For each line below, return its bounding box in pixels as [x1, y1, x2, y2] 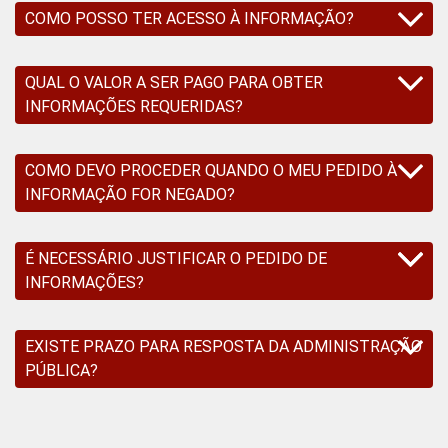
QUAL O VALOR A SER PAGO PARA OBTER [25, 72, 323, 92]
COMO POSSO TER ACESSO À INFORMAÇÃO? [25, 8, 354, 28]
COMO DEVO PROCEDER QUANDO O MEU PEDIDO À [25, 160, 397, 180]
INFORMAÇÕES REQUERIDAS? [25, 96, 243, 116]
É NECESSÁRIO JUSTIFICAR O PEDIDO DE [25, 248, 327, 268]
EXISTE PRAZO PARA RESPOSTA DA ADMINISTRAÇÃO [25, 336, 422, 356]
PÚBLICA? [25, 360, 98, 380]
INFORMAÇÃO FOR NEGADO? [25, 184, 235, 204]
